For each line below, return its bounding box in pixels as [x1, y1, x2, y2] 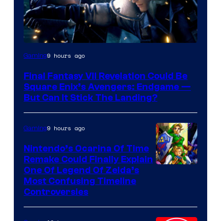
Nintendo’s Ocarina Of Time [24, 143, 149, 154]
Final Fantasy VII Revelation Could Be [24, 70, 187, 81]
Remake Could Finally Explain [24, 153, 153, 165]
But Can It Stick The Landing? [24, 92, 157, 103]
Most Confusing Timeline [24, 175, 136, 186]
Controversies [24, 186, 88, 197]
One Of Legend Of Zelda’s [24, 164, 139, 176]
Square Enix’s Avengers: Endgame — [24, 81, 191, 92]
